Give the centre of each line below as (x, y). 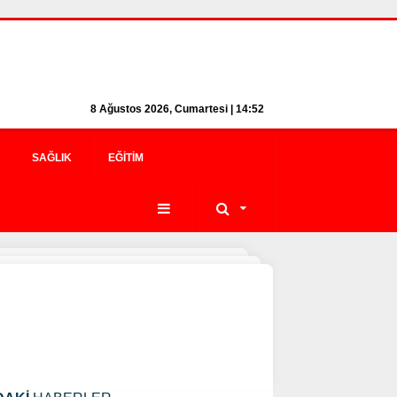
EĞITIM (126, 158)
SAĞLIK (52, 158)
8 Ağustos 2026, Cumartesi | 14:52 (177, 109)
